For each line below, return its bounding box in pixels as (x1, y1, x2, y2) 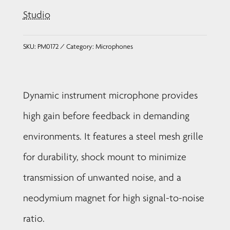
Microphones (95, 42, 133, 51)
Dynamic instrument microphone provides (23, 89, 198, 101)
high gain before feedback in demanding (23, 110, 189, 122)
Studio (23, 9, 50, 21)
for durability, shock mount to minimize (23, 151, 186, 163)
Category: (66, 42, 95, 51)
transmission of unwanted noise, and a (23, 171, 181, 183)
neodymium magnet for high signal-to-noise (23, 192, 204, 204)
